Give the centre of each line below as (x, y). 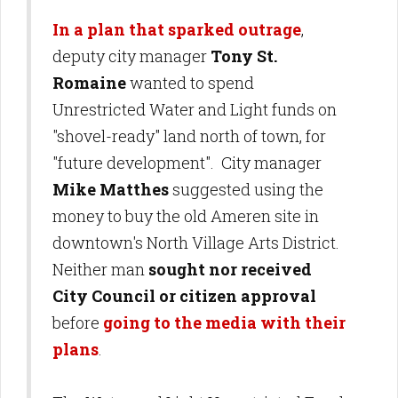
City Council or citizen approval (184, 296)
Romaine (89, 83)
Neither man (100, 270)
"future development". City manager (187, 163)
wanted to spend (190, 83)
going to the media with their (224, 323)
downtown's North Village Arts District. (198, 243)
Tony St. (244, 56)
